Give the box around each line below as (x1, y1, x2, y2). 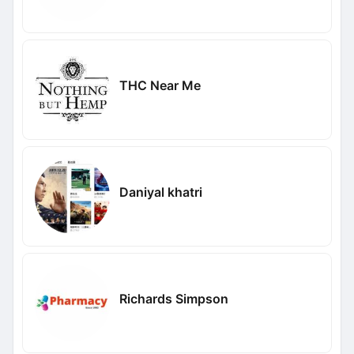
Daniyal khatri (119, 183, 202, 200)
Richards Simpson (119, 290, 228, 307)
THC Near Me (119, 77, 201, 93)
